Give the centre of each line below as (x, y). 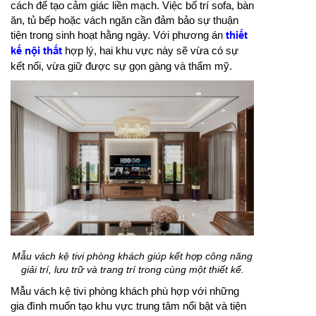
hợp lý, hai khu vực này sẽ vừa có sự (150, 50)
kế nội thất (36, 50)
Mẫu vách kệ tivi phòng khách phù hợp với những (125, 291)
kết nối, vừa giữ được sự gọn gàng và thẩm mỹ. (121, 66)
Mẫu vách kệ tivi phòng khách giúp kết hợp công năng (132, 256)
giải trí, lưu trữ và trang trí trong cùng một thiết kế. (132, 269)
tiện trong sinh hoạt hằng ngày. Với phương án (118, 35)
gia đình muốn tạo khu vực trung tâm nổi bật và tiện (128, 305)
